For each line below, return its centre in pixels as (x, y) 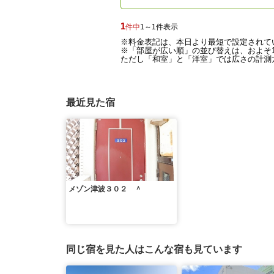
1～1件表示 (159, 27)
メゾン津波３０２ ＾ (105, 189)
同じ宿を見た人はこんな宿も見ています (154, 249)
